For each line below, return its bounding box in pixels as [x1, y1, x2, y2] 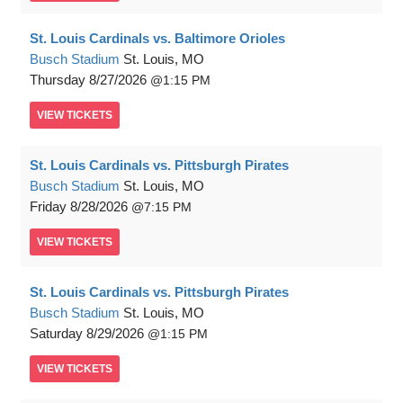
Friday [30, 199, 67, 214]
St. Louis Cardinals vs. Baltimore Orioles [30, 31, 285, 46]
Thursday [30, 72, 85, 87]
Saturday [30, 326, 83, 341]
